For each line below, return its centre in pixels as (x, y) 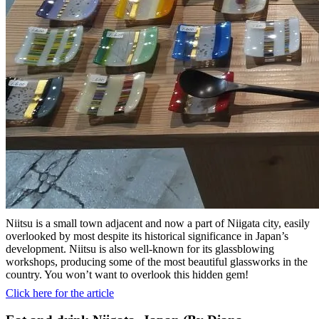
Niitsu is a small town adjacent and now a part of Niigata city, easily (158, 223)
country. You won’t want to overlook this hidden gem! (127, 274)
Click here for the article (60, 293)
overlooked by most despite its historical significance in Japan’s (147, 236)
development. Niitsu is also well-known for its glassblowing (140, 249)
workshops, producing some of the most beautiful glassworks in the (157, 261)
